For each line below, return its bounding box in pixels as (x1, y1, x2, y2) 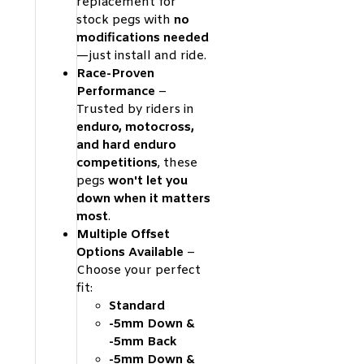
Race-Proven (76, 65, 154, 82)
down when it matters (76, 190, 210, 207)
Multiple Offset (76, 226, 170, 243)
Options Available (76, 244, 184, 261)
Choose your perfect (76, 262, 201, 279)
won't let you (108, 172, 188, 189)
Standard (109, 297, 165, 314)
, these (158, 154, 197, 171)
